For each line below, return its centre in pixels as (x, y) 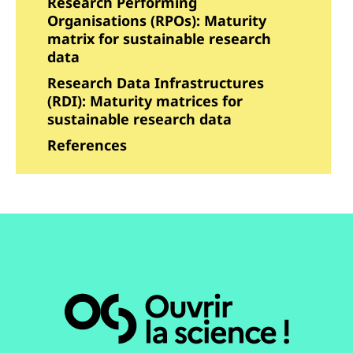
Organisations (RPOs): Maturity (157, 21)
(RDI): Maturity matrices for (145, 101)
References (87, 145)
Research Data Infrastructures (156, 83)
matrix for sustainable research (159, 39)
